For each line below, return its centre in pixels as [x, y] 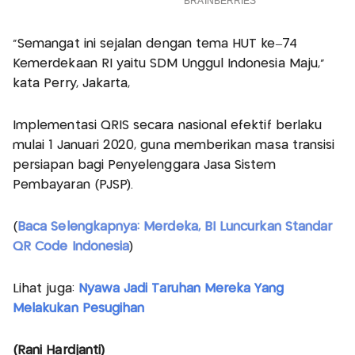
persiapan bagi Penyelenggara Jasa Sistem [145, 165]
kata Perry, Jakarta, [72, 83]
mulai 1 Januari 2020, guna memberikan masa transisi [174, 145]
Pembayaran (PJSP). [73, 185]
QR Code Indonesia [71, 246]
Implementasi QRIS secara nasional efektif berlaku [168, 125]
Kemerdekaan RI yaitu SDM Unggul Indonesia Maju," [169, 63]
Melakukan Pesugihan [79, 308]
